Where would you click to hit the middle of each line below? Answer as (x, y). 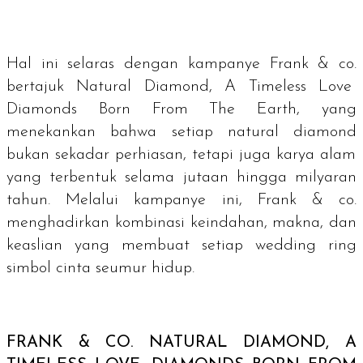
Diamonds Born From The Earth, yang (181, 109)
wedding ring (306, 245)
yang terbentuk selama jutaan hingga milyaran (181, 177)
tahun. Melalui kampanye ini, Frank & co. (181, 200)
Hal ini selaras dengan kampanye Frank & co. (181, 64)
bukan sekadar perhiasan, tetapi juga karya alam (181, 154)
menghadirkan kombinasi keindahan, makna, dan (181, 222)
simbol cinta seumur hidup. (100, 268)
